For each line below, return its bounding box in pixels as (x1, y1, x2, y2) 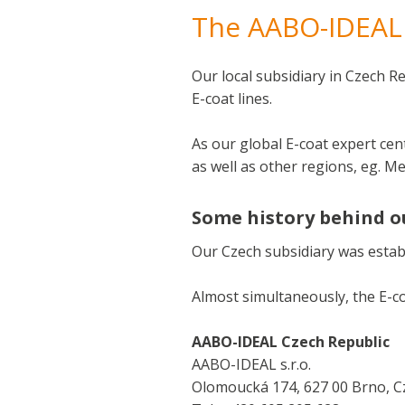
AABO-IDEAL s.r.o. (192, 354, 311, 374)
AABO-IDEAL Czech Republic (192, 332, 390, 352)
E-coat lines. (192, 89, 272, 108)
